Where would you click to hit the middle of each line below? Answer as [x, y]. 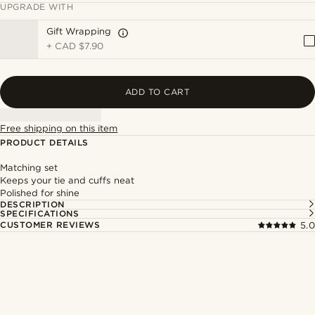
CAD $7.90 [79, 46]
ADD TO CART [157, 92]
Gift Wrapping [79, 31]
